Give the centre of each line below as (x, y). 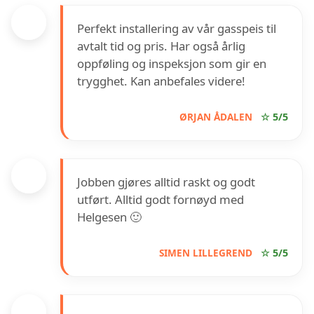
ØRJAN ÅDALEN (216, 117)
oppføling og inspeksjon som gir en (172, 64)
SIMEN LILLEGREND (206, 253)
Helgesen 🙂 (109, 217)
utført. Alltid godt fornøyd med (161, 200)
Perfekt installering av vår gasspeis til (177, 29)
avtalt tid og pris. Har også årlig (161, 46)
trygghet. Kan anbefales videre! (161, 81)
